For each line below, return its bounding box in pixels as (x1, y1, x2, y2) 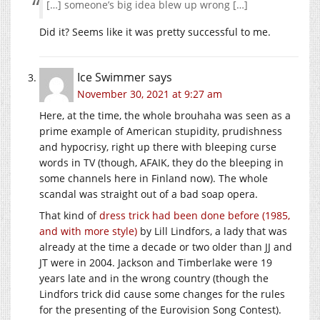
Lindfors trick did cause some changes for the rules (39, 287, 285, 301)
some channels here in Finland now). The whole (39, 171, 268, 186)
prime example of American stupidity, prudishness (39, 124, 282, 139)
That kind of (39, 209, 99, 223)
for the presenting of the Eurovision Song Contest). (39, 303, 281, 317)
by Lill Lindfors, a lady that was (137, 224, 287, 239)
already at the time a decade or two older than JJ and (39, 240, 292, 254)
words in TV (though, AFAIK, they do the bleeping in (39, 156, 284, 170)
